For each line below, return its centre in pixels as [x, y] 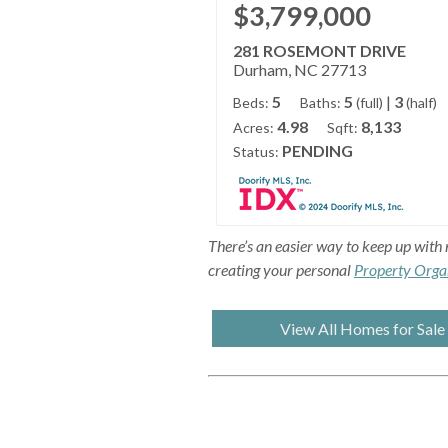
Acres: [253, 128]
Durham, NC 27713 [299, 70]
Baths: [320, 103]
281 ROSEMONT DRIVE [319, 51]
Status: [256, 152]
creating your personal [281, 270]
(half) [421, 103]
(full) [369, 103]
